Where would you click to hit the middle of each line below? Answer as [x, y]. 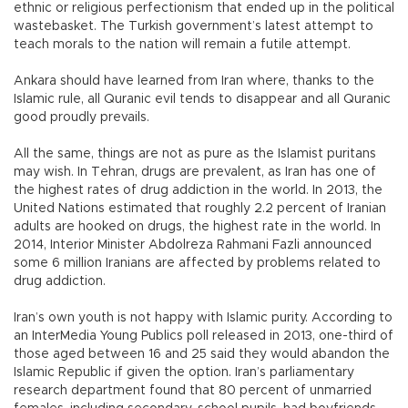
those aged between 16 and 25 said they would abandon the [202, 355]
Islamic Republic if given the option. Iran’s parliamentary [184, 373]
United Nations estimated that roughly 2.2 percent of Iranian [200, 209]
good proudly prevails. [83, 118]
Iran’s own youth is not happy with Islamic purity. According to [203, 318]
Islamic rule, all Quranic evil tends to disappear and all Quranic [202, 100]
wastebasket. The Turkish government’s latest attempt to [194, 27]
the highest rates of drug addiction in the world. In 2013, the [198, 191]
